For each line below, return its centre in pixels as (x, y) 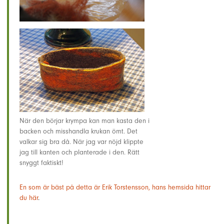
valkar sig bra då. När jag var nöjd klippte (81, 142)
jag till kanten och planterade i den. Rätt (79, 152)
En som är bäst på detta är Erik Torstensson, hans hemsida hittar (115, 187)
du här (29, 198)
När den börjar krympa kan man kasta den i (84, 121)
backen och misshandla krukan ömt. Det (78, 131)
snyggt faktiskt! (41, 163)
